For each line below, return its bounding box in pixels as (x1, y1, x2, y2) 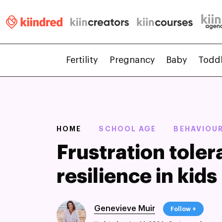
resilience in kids (56, 166, 217, 186)
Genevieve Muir (94, 205, 155, 213)
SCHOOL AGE (99, 125, 157, 133)
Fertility (66, 55, 99, 65)
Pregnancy (109, 55, 155, 65)
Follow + (170, 206, 196, 212)
